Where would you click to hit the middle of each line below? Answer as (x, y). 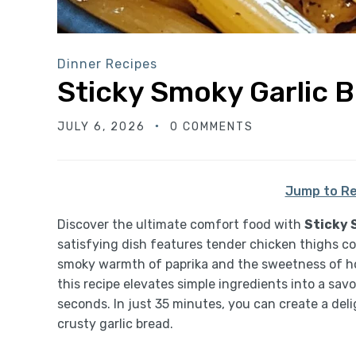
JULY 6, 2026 (101, 126)
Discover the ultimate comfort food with (181, 224)
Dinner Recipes (107, 64)
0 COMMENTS (212, 126)
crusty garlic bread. (115, 323)
